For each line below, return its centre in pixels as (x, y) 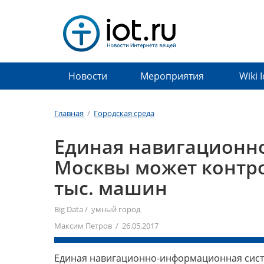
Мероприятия (172, 76)
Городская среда (124, 113)
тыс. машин (111, 188)
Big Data (69, 209)
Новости (88, 76)
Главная (69, 113)
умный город (116, 209)
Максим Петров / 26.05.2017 (106, 226)
